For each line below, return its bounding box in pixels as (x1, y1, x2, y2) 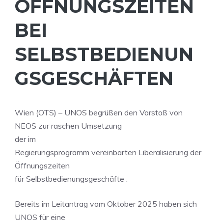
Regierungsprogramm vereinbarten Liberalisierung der (15, 147, 201, 157)
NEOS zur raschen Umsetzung (15, 121, 122, 131)
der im (15, 134, 36, 144)
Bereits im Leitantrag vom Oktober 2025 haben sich (15, 199, 197, 209)
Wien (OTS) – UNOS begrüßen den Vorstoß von (15, 108, 183, 117)
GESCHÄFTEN (15, 67, 146, 90)
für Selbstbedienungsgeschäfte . (15, 174, 128, 184)
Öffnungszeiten (15, 161, 70, 170)
